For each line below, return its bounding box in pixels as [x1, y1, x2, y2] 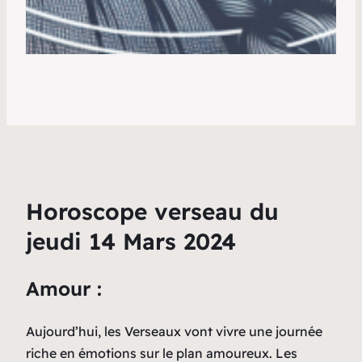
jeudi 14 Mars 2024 [26, 226, 236, 255]
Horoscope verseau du [26, 196, 279, 225]
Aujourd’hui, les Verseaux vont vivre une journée [26, 322, 322, 339]
